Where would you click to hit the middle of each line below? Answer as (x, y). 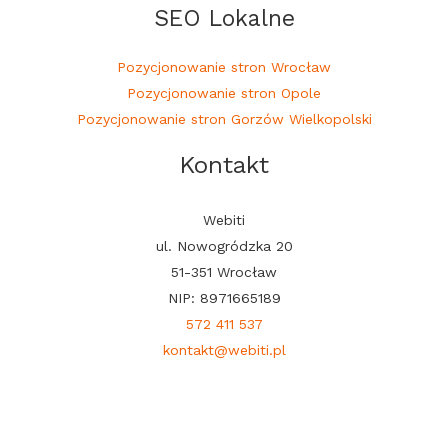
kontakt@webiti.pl (224, 350)
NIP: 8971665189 (224, 298)
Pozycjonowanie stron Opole (224, 93)
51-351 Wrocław (224, 272)
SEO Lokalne (224, 19)
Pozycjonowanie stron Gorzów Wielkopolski (224, 119)
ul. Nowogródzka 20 (224, 246)
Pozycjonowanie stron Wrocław (224, 67)
